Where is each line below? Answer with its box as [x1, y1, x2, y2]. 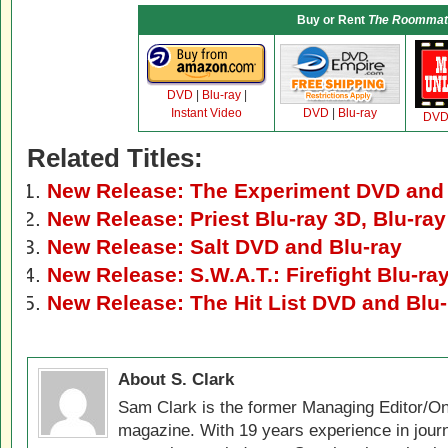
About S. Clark [118, 369, 234, 389]
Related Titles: [27, 143, 203, 173]
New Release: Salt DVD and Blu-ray [47, 235, 402, 258]
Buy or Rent [297, 13, 368, 27]
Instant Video [171, 106, 242, 120]
